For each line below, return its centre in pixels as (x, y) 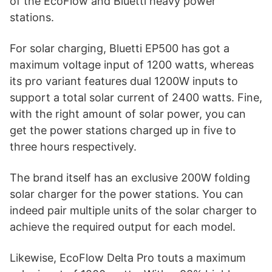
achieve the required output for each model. (123, 226)
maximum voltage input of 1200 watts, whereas (132, 64)
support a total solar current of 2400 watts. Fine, (136, 97)
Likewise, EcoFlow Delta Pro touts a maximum (128, 257)
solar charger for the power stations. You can (127, 194)
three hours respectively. (73, 146)
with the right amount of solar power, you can (128, 114)
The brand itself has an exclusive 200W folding (130, 177)
